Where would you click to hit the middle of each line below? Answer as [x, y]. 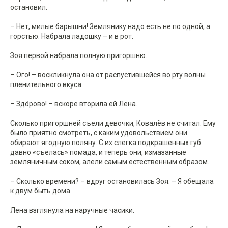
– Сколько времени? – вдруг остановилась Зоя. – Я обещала [112, 181]
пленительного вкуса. [47, 85]
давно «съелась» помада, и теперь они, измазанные [98, 152]
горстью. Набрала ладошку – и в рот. [72, 36]
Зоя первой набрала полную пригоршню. [79, 56]
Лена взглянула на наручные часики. [72, 210]
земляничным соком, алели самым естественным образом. [110, 162]
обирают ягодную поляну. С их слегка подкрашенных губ [106, 143]
